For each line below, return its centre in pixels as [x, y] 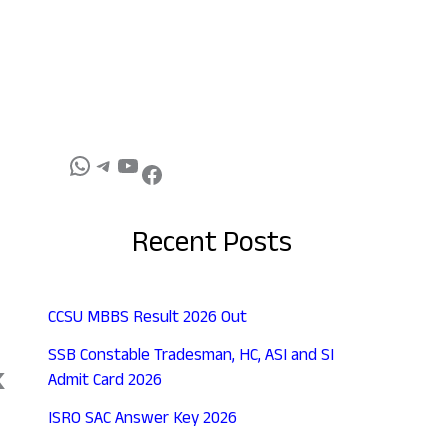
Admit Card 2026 [105, 382]
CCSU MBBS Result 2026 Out [147, 320]
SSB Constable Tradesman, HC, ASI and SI [191, 357]
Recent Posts [211, 246]
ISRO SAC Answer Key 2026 [144, 420]
